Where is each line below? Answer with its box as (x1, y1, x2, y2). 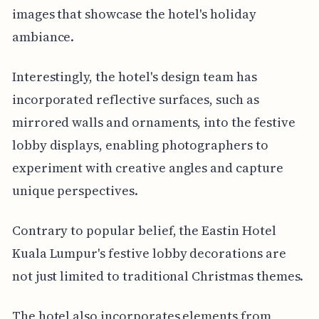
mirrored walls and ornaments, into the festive (11, 113, 296, 132)
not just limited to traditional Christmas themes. (11, 267, 304, 286)
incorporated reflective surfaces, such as (11, 90, 259, 109)
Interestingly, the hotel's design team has (11, 68, 257, 86)
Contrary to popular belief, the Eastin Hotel (11, 221, 276, 240)
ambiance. (11, 28, 75, 46)
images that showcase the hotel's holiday (11, 5, 256, 23)
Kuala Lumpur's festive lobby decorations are (11, 244, 286, 263)
